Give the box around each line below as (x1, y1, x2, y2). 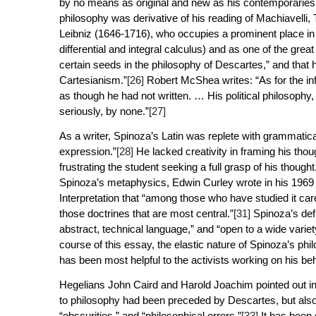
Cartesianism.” (59, 74, 127, 87)
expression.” (59, 145, 116, 157)
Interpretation (59, 192, 119, 204)
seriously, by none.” (59, 105, 149, 118)
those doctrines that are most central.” (59, 207, 233, 219)
